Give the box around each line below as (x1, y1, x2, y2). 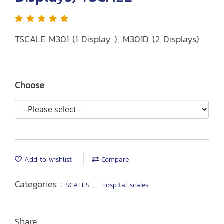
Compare (99, 154, 129, 165)
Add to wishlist (22, 154, 72, 165)
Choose (15, 78, 44, 92)
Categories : (15, 177, 65, 191)
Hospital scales (101, 180, 148, 190)
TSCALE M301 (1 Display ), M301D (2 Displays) (15, 32, 199, 46)
